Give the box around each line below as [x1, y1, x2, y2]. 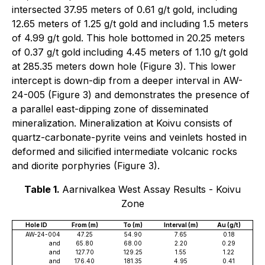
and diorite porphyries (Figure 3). [12, 160, 160, 172]
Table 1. [24, 183, 62, 195]
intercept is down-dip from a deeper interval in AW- [12, 75, 243, 86]
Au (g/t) [216, 221, 241, 228]
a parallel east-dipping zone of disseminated [12, 103, 208, 115]
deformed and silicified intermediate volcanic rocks [12, 146, 237, 157]
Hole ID [25, 221, 47, 228]
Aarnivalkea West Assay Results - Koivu [62, 183, 241, 195]
